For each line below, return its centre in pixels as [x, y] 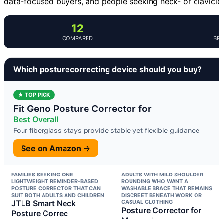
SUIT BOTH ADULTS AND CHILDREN [58, 195]
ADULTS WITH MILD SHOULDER [162, 174]
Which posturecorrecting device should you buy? [108, 69]
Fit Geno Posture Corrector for [82, 108]
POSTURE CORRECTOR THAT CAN [56, 188]
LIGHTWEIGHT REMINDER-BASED [55, 181]
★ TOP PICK [34, 95]
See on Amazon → [56, 148]
